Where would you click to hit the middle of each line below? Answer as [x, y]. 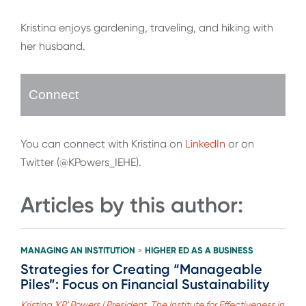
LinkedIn [205, 144]
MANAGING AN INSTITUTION [78, 250]
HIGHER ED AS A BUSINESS [199, 250]
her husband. [53, 46]
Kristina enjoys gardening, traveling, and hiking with [147, 28]
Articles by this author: [132, 205]
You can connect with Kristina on [103, 144]
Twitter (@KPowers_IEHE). [81, 163]
